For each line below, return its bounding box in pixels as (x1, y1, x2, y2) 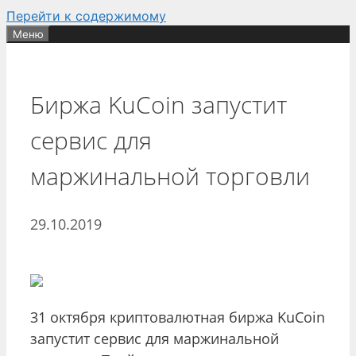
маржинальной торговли (30, 159, 310, 192)
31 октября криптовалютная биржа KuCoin (30, 307, 325, 327)
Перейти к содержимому (6, 8, 166, 24)
